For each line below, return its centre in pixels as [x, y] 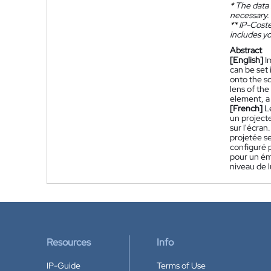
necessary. [249, 15]
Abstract [246, 50]
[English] [247, 60]
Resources [69, 242]
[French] [246, 108]
